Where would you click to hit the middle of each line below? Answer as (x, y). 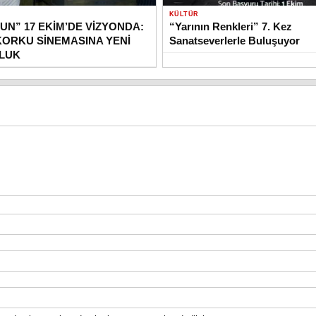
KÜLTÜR (184, 14)
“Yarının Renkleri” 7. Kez (230, 26)
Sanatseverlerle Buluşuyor (234, 40)
